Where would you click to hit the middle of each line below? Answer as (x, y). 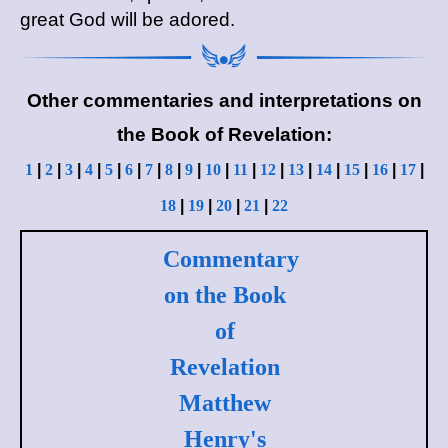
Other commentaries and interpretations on (224, 100)
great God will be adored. (127, 19)
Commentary (231, 258)
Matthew (224, 402)
